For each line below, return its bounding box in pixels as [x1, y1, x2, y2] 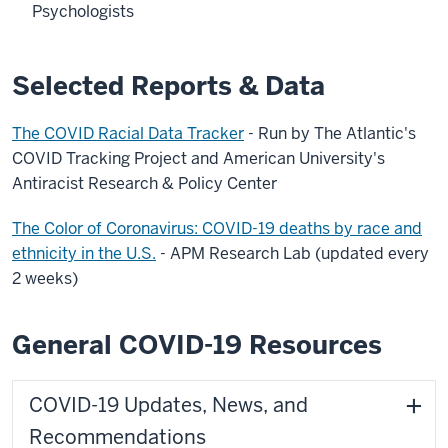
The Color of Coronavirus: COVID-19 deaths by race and [12, 218, 422, 239]
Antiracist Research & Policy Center [12, 173, 277, 194]
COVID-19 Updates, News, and [29, 392, 308, 418]
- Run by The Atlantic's [244, 123, 416, 144]
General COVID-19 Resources [12, 328, 382, 362]
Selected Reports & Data [12, 69, 325, 103]
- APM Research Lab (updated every [156, 243, 429, 264]
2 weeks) [12, 268, 78, 289]
